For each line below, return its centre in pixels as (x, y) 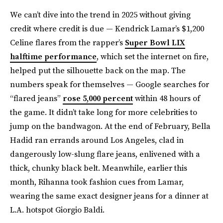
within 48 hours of (167, 98)
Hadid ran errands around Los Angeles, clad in (97, 140)
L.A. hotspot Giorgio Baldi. (57, 210)
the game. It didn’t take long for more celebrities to (104, 112)
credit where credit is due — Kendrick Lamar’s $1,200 (107, 28)
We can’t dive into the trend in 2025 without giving (100, 14)
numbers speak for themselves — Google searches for (110, 84)
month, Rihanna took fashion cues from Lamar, (97, 182)
